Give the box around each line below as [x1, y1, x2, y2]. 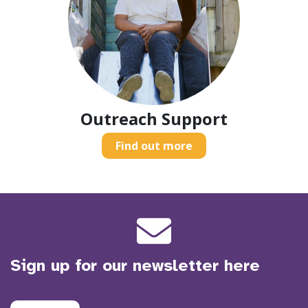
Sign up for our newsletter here [10, 254, 260, 276]
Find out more [115, 137, 192, 153]
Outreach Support [80, 107, 228, 130]
